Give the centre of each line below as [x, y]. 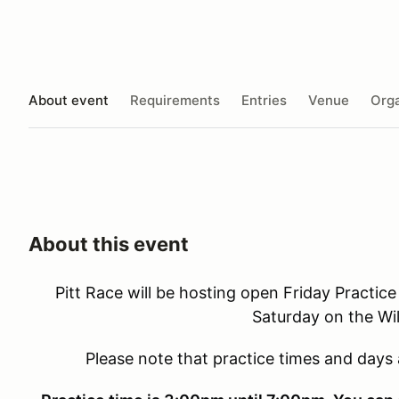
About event [69, 100]
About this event [109, 244]
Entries [264, 100]
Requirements [175, 100]
